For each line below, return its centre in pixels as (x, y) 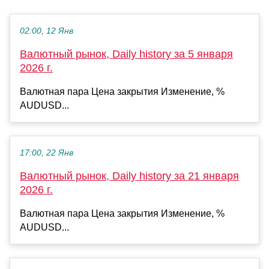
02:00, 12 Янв (47, 31)
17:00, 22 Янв (47, 153)
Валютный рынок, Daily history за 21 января (129, 176)
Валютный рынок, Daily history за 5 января (126, 54)
